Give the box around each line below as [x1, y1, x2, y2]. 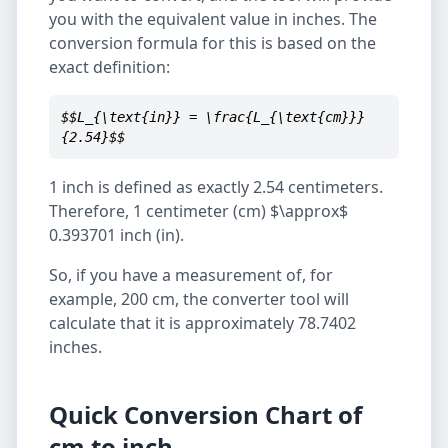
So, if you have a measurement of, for [49, 264, 333, 286]
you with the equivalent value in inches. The [49, 8, 377, 30]
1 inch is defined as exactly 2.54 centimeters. [49, 176, 383, 198]
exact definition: [49, 56, 170, 78]
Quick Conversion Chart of [49, 398, 362, 431]
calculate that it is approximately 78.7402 [49, 312, 356, 334]
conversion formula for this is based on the [49, 32, 376, 54]
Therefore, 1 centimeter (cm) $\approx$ [49, 200, 348, 222]
